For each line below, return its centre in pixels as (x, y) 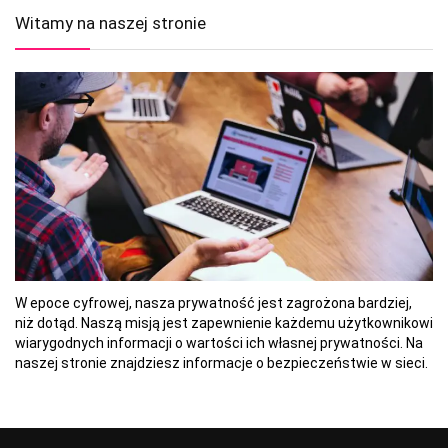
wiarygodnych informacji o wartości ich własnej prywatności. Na (219, 343)
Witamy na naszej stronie (110, 23)
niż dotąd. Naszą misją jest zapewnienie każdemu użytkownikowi (224, 323)
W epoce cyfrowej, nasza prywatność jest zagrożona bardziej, (213, 303)
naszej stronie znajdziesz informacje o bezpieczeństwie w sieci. (221, 363)
